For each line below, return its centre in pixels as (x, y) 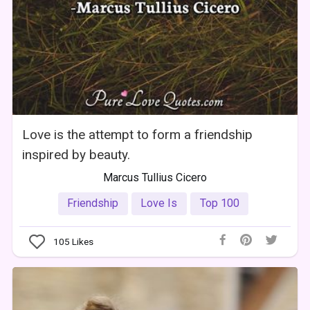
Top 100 (219, 203)
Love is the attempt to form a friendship (138, 134)
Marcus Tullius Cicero (155, 177)
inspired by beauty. (76, 154)
